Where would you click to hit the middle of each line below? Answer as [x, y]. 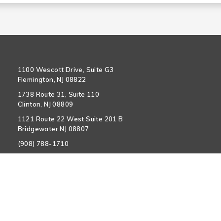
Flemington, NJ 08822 [52, 79]
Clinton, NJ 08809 [45, 104]
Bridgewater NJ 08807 [53, 129]
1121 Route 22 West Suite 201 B [70, 119]
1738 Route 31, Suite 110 [58, 94]
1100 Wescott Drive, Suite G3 [66, 70]
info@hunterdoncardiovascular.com [75, 158]
